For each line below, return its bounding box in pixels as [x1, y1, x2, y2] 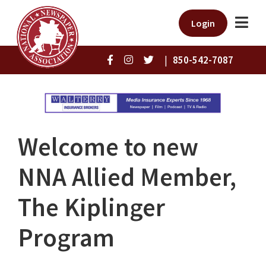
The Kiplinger [18, 191, 165, 224]
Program [18, 221, 115, 254]
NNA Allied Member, [18, 161, 236, 194]
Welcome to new [18, 131, 198, 163]
